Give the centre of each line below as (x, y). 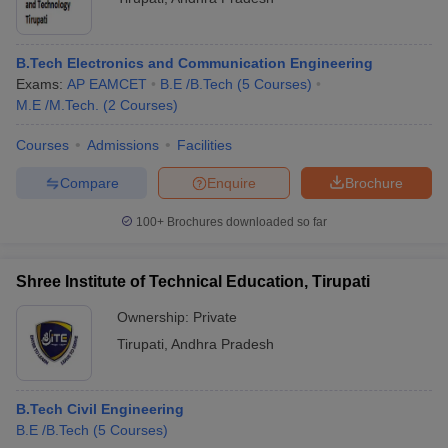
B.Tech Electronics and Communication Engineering (194, 63)
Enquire (231, 182)
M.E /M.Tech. (57, 105)
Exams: (41, 84)
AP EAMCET (107, 84)
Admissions (123, 145)
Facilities (204, 145)
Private (215, 317)
